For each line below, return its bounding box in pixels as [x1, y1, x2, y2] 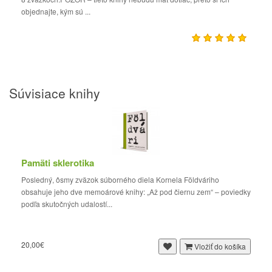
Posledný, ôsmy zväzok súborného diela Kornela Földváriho [21, 174, 219, 185]
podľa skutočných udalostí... [21, 199, 116, 209]
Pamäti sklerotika [21, 156, 94, 169]
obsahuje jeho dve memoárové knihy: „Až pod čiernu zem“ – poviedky [21, 186, 251, 197]
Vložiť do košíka [194, 241, 246, 251]
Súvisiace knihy [9, 84, 100, 102]
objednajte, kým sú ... [21, 6, 94, 16]
